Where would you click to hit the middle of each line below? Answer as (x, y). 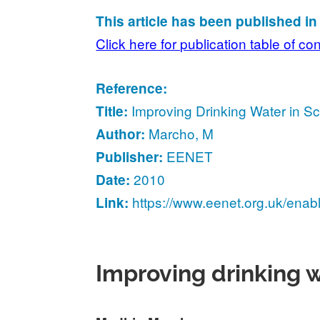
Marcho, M (180, 134)
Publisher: (130, 157)
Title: (114, 111)
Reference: (132, 89)
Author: (121, 134)
